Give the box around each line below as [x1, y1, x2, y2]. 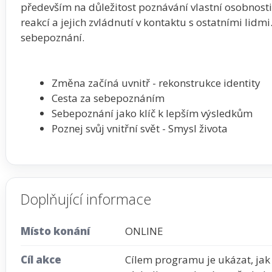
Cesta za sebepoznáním [52, 91, 165, 106]
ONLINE [125, 224, 163, 239]
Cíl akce [21, 253, 61, 267]
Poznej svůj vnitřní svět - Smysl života [52, 121, 228, 136]
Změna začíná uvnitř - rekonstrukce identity [52, 76, 260, 90]
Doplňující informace [21, 189, 151, 209]
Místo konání [21, 224, 90, 239]
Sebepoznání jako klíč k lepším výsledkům [52, 106, 253, 121]
